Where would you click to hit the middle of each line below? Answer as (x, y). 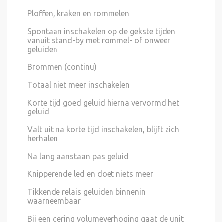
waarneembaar (54, 200)
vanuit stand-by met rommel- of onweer (99, 40)
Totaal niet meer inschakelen (79, 84)
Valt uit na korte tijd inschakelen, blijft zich (103, 129)
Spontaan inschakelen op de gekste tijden (101, 31)
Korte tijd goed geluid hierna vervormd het (103, 102)
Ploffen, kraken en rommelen (78, 13)
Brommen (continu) (62, 67)
